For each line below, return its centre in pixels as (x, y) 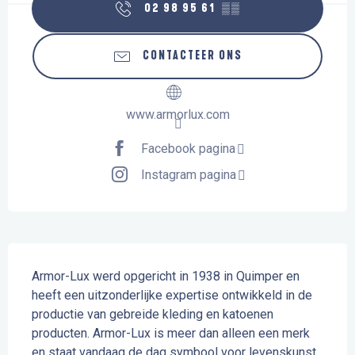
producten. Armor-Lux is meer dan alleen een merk (171, 334)
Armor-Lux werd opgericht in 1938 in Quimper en (166, 277)
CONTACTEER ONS (193, 56)
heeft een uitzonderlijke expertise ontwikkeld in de (172, 296)
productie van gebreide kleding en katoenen (153, 315)
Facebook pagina (188, 148)
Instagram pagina (188, 174)
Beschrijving (48, 255)
